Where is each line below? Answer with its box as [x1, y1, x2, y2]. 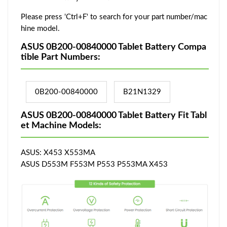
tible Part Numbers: [21, 53, 100, 62]
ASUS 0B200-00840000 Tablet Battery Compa [21, 43, 206, 52]
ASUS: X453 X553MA [21, 149, 95, 157]
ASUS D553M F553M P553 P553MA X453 [21, 161, 168, 169]
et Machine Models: [21, 121, 101, 131]
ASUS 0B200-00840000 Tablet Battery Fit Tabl [21, 111, 207, 121]
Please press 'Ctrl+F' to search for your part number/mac [21, 13, 207, 21]
